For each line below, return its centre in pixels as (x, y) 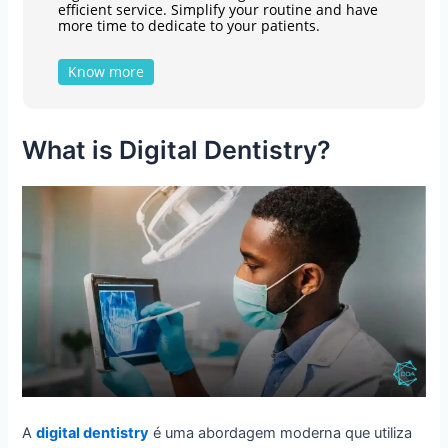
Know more (106, 71)
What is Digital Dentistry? (177, 149)
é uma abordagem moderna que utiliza (281, 432)
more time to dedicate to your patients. (188, 25)
